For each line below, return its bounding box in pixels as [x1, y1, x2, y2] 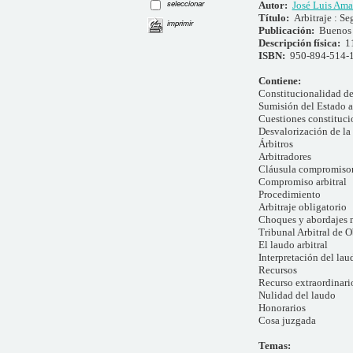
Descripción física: [258, 37, 345, 50]
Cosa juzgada [258, 314, 316, 327]
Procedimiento [258, 188, 321, 201]
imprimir [167, 17, 194, 29]
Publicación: [258, 24, 319, 37]
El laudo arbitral [258, 239, 328, 251]
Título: [258, 12, 294, 24]
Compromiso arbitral [258, 176, 347, 188]
